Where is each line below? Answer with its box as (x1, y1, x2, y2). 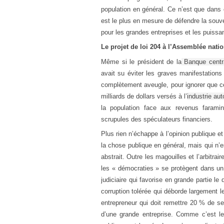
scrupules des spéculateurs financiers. (101, 115, 212, 123)
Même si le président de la (101, 57, 181, 65)
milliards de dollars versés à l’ (101, 92, 187, 100)
